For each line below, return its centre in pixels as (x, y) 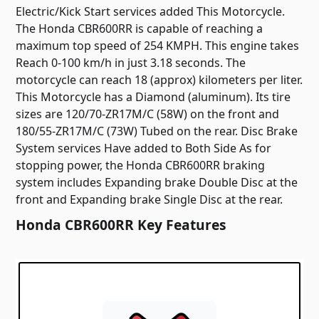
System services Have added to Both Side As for (144, 148)
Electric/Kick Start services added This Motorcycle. (151, 11)
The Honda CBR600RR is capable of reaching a (140, 28)
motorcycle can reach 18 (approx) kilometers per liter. (159, 79)
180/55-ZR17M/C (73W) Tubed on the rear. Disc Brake (157, 131)
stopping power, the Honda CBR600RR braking (141, 165)
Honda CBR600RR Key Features (121, 224)
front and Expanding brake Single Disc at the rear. (150, 199)
